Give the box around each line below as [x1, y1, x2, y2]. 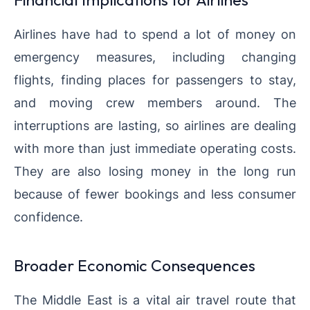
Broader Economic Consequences [14, 255, 255, 276]
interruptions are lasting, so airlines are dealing [14, 118, 296, 134]
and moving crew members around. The [14, 95, 296, 111]
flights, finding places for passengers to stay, [14, 72, 296, 88]
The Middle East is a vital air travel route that [14, 292, 296, 308]
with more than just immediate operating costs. [14, 140, 296, 156]
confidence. [14, 209, 83, 225]
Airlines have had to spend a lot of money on [14, 26, 296, 42]
